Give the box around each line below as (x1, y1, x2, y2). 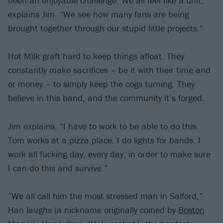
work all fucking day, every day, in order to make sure (8, 148, 211, 160)
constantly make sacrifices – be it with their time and (8, 64, 211, 76)
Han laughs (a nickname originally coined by (8, 204, 178, 216)
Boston (178, 204, 205, 216)
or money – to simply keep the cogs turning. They (8, 78, 195, 90)
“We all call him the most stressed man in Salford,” (8, 190, 203, 202)
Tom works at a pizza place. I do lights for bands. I (8, 134, 201, 146)
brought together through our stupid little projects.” (8, 22, 203, 34)
